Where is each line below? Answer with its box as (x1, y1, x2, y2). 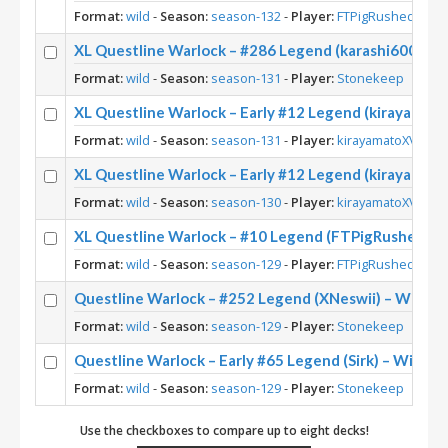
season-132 (211, 7, 281, 25)
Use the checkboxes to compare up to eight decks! (79, 422, 369, 439)
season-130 (211, 193, 281, 211)
